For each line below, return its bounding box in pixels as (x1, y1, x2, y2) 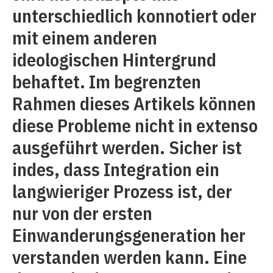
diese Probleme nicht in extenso (12, 113, 258, 137)
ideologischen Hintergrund (12, 48, 216, 71)
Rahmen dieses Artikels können (12, 91, 256, 115)
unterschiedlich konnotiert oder (12, 4, 257, 27)
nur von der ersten (12, 201, 152, 225)
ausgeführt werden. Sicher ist (12, 135, 242, 159)
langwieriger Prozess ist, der (12, 179, 232, 203)
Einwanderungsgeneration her (12, 223, 246, 247)
